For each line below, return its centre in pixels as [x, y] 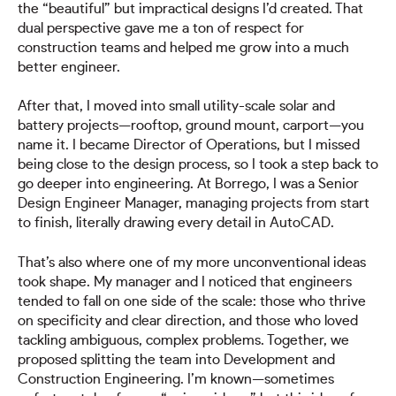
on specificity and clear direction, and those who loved [188, 320]
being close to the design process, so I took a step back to [198, 165]
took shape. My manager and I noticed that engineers [185, 282]
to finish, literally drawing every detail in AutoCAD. [176, 223]
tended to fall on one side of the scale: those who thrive [192, 301]
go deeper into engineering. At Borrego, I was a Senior [188, 184]
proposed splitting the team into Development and [176, 359]
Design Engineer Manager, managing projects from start [194, 204]
